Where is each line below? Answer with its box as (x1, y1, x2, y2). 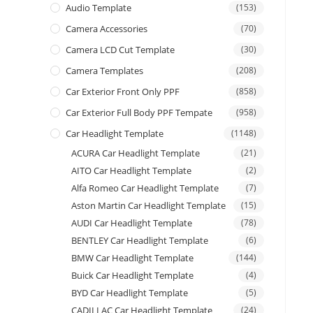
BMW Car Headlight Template (71, 252, 194, 265)
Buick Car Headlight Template (71, 269, 194, 282)
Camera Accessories (66, 22, 147, 36)
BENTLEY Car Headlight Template (71, 234, 208, 247)
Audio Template (66, 1, 131, 15)
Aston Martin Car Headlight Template (71, 199, 226, 212)
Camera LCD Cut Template (66, 43, 175, 57)
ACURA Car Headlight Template (71, 147, 200, 160)
